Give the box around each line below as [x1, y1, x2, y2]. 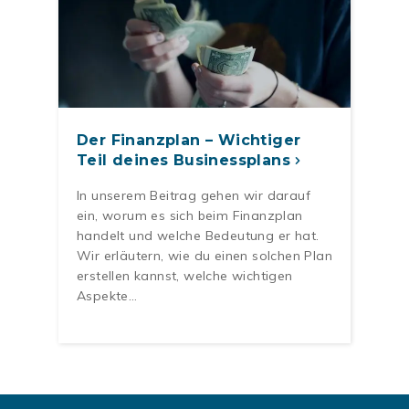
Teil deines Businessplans [77, 151, 290, 169]
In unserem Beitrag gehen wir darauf [77, 186, 310, 204]
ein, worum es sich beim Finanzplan [77, 206, 303, 224]
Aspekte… [77, 287, 138, 304]
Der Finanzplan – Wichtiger [77, 131, 301, 149]
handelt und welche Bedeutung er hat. [77, 226, 320, 244]
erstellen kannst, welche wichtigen [77, 267, 293, 284]
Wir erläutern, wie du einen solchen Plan [77, 246, 332, 264]
